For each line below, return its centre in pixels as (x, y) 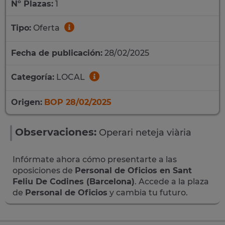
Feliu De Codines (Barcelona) (74, 182)
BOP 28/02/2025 (78, 102)
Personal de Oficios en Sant (133, 171)
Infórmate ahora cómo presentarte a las (95, 159)
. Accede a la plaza (172, 182)
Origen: (27, 102)
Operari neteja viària (145, 133)
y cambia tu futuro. (148, 193)
